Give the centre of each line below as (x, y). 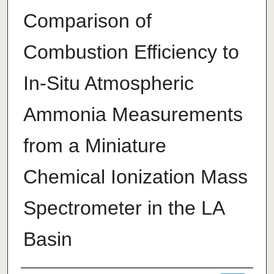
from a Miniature (94, 146)
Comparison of (87, 21)
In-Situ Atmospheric (108, 83)
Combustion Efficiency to (131, 52)
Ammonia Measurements (133, 115)
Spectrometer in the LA (123, 208)
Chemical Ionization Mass (135, 177)
